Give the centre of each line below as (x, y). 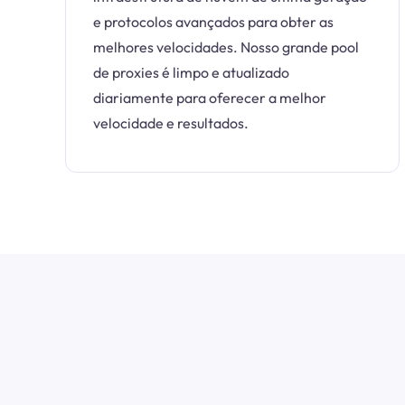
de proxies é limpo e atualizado (191, 72)
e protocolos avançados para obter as (213, 22)
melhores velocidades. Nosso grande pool (226, 47)
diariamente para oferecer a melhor (210, 98)
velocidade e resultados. (171, 123)
